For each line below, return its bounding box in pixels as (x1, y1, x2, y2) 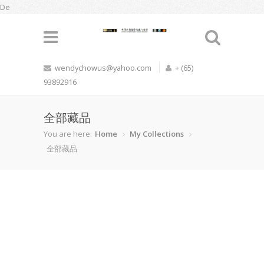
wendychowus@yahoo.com (55, 62, 151, 73)
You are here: (44, 128, 92, 139)
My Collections (130, 128, 184, 139)
